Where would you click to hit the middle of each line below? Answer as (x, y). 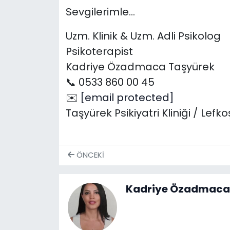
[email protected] (127, 98)
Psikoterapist (99, 52)
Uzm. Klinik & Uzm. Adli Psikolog (143, 36)
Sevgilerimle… (100, 12)
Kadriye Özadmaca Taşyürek (140, 67)
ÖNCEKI (89, 155)
